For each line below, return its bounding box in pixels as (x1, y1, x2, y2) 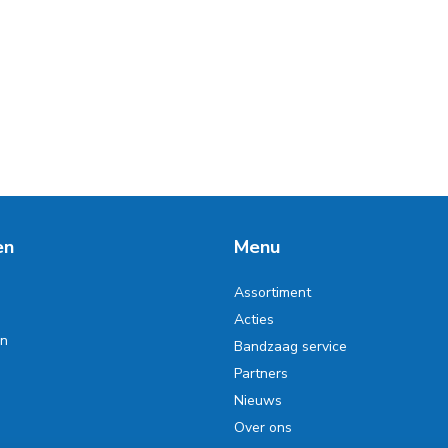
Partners (233, 364, 288, 383)
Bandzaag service (233, 337, 347, 356)
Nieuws (233, 391, 282, 410)
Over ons (233, 418, 292, 437)
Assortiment (233, 283, 311, 302)
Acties (233, 310, 274, 329)
